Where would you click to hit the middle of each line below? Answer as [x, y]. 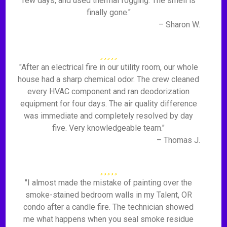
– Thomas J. [178, 140]
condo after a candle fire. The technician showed [109, 207]
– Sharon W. [179, 25]
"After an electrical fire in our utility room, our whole [108, 67]
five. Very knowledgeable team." [109, 128]
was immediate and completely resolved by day [109, 116]
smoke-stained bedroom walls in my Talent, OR [108, 195]
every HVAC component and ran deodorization [109, 91]
